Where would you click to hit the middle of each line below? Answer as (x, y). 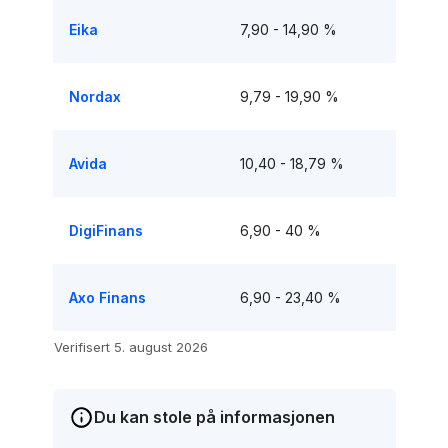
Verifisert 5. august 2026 (130, 347)
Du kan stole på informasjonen (214, 417)
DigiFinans (105, 230)
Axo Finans (107, 297)
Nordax (94, 96)
